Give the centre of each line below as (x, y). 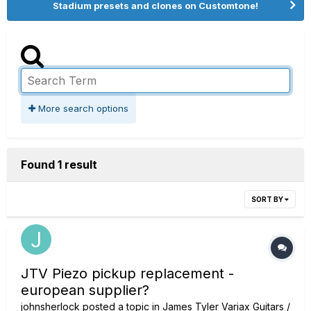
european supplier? (85, 290)
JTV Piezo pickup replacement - (127, 274)
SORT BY (268, 199)
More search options (82, 108)
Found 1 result (59, 165)
